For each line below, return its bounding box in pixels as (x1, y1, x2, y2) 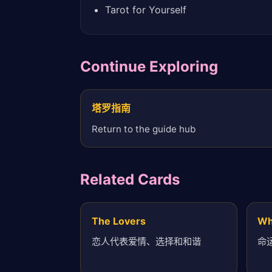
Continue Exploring (80, 58, 218, 76)
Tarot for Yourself (104, 3, 186, 16)
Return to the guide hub (91, 123, 195, 135)
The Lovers (91, 214, 146, 227)
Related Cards (80, 170, 180, 188)
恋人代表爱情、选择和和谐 (91, 236, 201, 248)
